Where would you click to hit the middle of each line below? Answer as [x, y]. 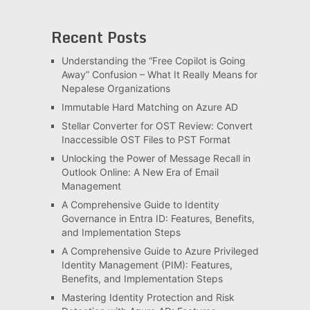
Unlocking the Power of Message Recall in [156, 158]
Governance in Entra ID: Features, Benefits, [158, 219]
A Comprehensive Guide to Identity [140, 205]
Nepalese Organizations [116, 89]
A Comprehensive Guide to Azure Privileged [160, 251]
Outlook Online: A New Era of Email [140, 172]
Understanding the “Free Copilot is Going [153, 61]
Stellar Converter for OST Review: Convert [157, 126]
